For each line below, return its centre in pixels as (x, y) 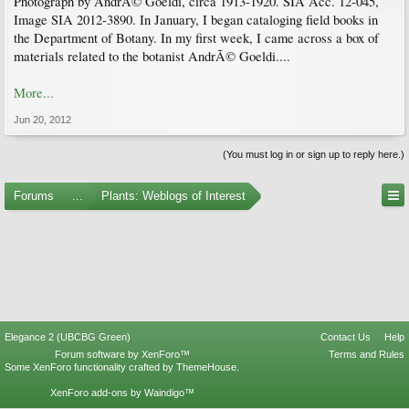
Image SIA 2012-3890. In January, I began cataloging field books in (196, 20)
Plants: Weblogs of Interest (173, 196)
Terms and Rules (367, 354)
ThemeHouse (206, 367)
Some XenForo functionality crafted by (90, 367)
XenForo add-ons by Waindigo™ (122, 393)
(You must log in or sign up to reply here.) (314, 154)
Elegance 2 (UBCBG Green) (68, 337)
